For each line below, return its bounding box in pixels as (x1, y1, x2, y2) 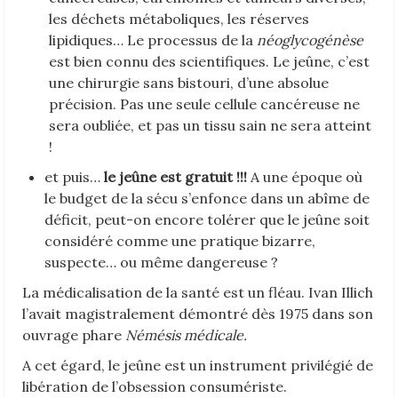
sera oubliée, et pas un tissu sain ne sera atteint (49, 115, 371, 134)
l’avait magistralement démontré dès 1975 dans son (22, 304, 373, 322)
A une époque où (251, 167, 362, 186)
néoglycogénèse (257, 30, 363, 49)
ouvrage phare (22, 325, 125, 344)
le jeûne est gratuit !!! (100, 167, 251, 186)
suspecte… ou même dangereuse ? (44, 252, 278, 271)
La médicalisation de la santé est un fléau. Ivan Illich (22, 283, 373, 301)
